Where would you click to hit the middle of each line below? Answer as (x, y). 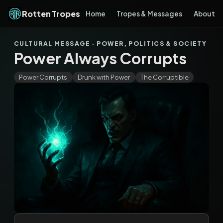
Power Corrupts (43, 77)
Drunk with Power (104, 77)
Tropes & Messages (150, 14)
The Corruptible (164, 77)
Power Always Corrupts (100, 58)
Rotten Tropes (51, 14)
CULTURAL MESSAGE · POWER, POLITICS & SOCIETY (111, 44)
